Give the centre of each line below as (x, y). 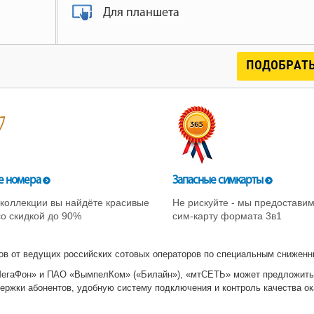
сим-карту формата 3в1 (227, 216)
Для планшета (142, 13)
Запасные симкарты (218, 180)
